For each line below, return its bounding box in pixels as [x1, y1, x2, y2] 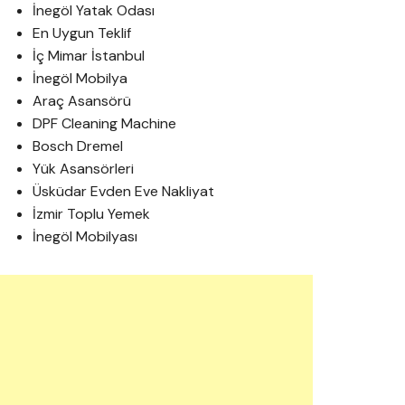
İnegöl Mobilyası [33, 227, 137, 246]
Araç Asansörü [33, 91, 131, 110]
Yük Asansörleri [33, 159, 134, 178]
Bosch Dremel [33, 137, 123, 155]
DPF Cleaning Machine [33, 114, 176, 133]
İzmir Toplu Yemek [33, 204, 150, 223]
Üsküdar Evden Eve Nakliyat [33, 182, 214, 201]
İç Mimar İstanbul [33, 46, 145, 65]
